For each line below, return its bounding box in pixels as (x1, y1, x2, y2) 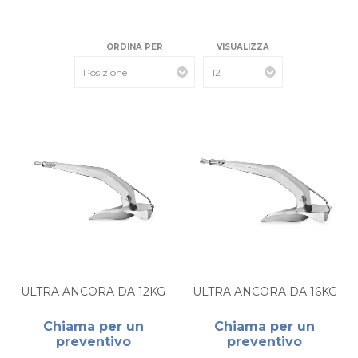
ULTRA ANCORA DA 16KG (192, 284, 337, 300)
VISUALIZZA (217, 42, 270, 52)
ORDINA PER (106, 42, 164, 52)
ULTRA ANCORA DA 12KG (21, 284, 166, 300)
